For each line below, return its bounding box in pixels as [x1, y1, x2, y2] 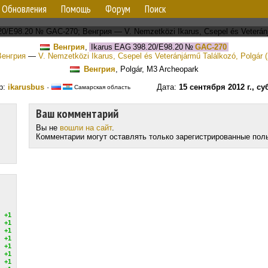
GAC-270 [194, 42, 227, 51]
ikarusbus [7, 83, 44, 92]
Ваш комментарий [36, 106, 118, 121]
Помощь [61, 2, 91, 16]
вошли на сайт [60, 123, 112, 132]
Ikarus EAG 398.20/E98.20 [89, 42, 183, 51]
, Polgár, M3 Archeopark [115, 65, 199, 74]
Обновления [2, 2, 47, 16]
